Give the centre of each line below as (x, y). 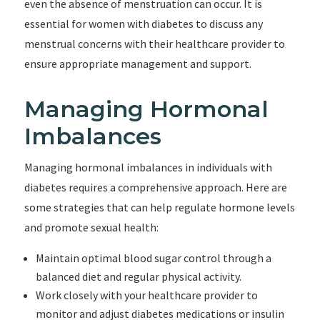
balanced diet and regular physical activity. (138, 276)
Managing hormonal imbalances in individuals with (148, 167)
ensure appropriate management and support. (137, 64)
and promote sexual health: (91, 227)
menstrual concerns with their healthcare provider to (154, 44)
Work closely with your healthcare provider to (146, 295)
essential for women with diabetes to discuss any (143, 24)
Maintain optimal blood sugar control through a (153, 258)
